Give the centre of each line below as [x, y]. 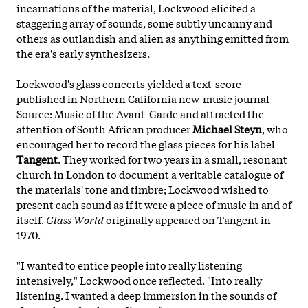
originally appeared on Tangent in [188, 219]
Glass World [76, 219]
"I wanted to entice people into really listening [129, 264]
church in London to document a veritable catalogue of [150, 174]
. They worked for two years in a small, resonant [173, 158]
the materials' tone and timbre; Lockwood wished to [143, 189]
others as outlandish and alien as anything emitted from [153, 37]
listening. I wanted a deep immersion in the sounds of [146, 295]
